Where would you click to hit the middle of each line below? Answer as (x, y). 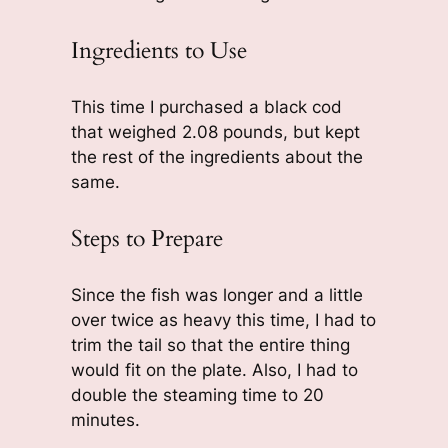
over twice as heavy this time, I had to (223, 320)
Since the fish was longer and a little (216, 295)
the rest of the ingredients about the (216, 156)
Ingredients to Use (158, 50)
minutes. (105, 420)
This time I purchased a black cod (206, 106)
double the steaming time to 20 (197, 395)
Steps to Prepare (146, 239)
